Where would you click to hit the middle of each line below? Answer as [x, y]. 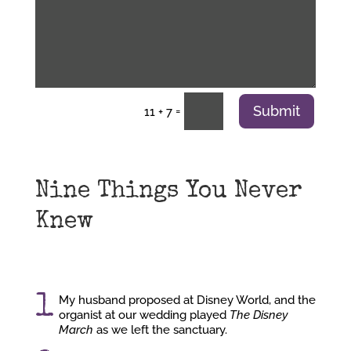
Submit [277, 110]
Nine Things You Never [168, 192]
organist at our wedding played [144, 315]
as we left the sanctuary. [160, 329]
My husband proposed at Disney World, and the [187, 300]
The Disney [259, 315]
